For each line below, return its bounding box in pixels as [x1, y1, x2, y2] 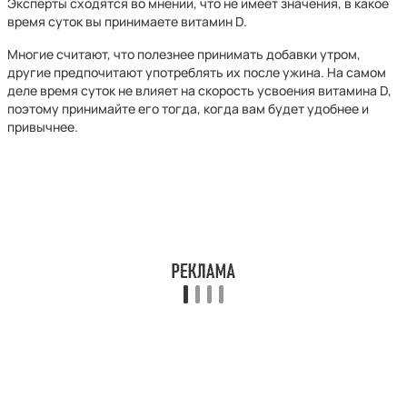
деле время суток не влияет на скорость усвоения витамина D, [7, 82, 392, 99]
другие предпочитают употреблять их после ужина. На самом [7, 64, 386, 81]
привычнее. [7, 118, 78, 135]
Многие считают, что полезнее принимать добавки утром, [7, 45, 361, 63]
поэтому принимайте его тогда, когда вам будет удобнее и [7, 100, 369, 117]
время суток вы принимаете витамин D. [7, 13, 247, 30]
